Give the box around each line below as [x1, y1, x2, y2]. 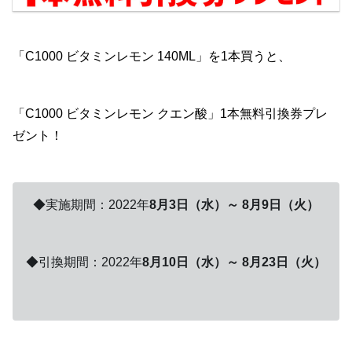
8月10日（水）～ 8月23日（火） [142, 255, 326, 269]
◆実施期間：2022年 [33, 198, 149, 212]
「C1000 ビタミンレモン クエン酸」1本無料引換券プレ [13, 107, 328, 121]
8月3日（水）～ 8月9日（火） [149, 198, 319, 212]
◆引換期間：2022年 [26, 255, 142, 269]
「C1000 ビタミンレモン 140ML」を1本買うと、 [13, 49, 291, 64]
